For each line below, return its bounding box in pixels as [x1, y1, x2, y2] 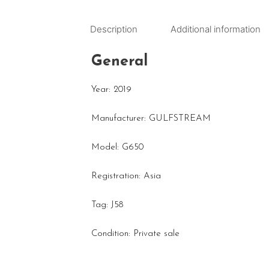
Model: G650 [91, 142, 144, 152]
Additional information [171, 23, 261, 35]
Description [90, 23, 138, 35]
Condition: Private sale [91, 229, 180, 238]
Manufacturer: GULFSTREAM [91, 113, 211, 123]
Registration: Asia [91, 171, 161, 181]
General [91, 53, 148, 69]
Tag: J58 [91, 200, 123, 210]
